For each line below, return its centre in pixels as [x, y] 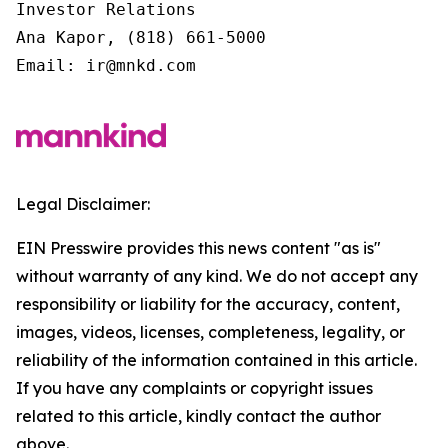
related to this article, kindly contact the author [198, 416]
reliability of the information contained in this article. [216, 360]
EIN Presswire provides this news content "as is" [198, 248]
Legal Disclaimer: [83, 204]
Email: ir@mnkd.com [106, 65]
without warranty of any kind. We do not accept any [217, 276]
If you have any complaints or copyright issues [194, 388]
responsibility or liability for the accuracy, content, [208, 304]
